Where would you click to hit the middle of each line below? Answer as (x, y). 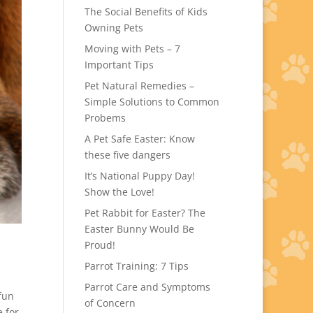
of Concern (110, 303)
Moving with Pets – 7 (132, 49)
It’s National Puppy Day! (139, 176)
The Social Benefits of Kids (146, 12)
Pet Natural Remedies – (139, 86)
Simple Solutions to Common (152, 102)
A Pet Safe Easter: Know (139, 139)
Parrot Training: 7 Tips (136, 266)
